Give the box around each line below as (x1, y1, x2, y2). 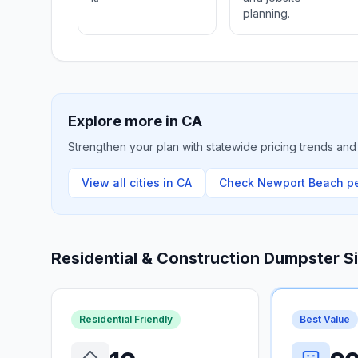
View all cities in (82, 176, 177, 189)
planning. (243, 6, 291, 20)
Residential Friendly (79, 313, 173, 325)
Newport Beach (257, 176, 344, 189)
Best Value (299, 313, 350, 325)
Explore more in (68, 113, 181, 129)
